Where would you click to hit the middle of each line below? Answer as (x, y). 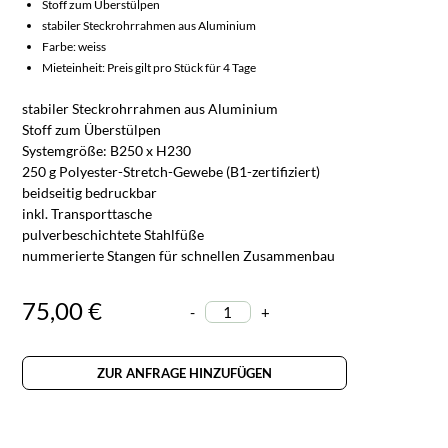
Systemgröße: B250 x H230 (107, 150)
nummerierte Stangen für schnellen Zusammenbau (179, 255)
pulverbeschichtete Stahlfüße (113, 234)
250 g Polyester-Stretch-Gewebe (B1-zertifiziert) (171, 171)
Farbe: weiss (74, 46)
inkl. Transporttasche (87, 213)
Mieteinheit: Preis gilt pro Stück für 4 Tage (149, 67)
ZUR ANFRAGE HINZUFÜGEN (185, 372)
